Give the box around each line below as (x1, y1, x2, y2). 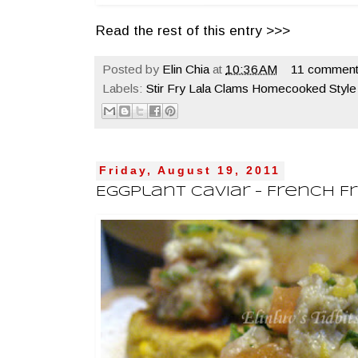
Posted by (102, 62, 162, 77)
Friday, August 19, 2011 (99, 165, 281, 177)
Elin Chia (162, 62, 209, 77)
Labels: (102, 82, 146, 96)
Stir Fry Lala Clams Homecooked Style (146, 82, 356, 96)
